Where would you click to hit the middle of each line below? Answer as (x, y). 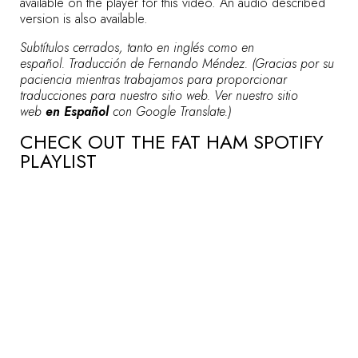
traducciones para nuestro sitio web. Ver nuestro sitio (159, 95)
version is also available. (84, 18)
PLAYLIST (58, 161)
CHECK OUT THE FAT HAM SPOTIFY (172, 141)
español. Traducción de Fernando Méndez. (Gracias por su (177, 63)
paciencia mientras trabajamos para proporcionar (153, 79)
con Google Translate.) (172, 111)
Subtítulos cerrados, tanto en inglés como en (137, 47)
